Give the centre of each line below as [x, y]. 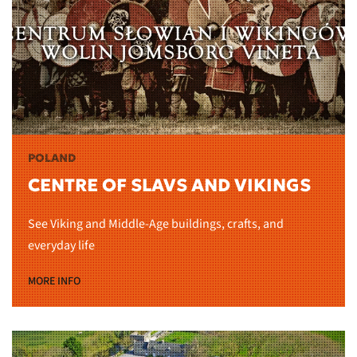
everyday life [61, 246]
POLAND [52, 158]
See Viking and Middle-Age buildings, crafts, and [156, 224]
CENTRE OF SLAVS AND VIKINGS [169, 186]
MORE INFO [54, 282]
